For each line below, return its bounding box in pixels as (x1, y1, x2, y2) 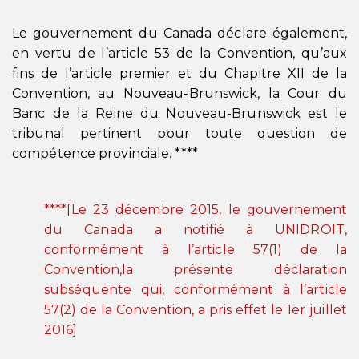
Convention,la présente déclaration (44, 262, 347, 277)
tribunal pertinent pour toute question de (12, 126, 347, 141)
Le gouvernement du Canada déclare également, (12, 26, 347, 41)
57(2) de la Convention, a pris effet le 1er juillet (44, 302, 347, 317)
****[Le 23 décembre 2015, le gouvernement (44, 202, 347, 217)
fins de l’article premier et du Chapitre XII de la (12, 66, 347, 81)
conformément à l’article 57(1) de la (44, 242, 347, 257)
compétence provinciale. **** (12, 146, 198, 161)
